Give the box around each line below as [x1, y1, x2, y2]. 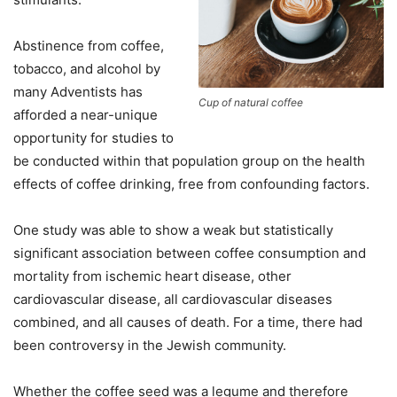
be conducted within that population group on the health [13, 152, 365, 170]
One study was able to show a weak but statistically [13, 222, 333, 239]
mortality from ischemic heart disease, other [13, 268, 292, 285]
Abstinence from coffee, [13, 37, 164, 55]
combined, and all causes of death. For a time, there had [13, 314, 362, 331]
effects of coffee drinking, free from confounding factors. [13, 175, 370, 193]
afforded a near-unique [13, 106, 158, 124]
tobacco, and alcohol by [13, 60, 160, 78]
